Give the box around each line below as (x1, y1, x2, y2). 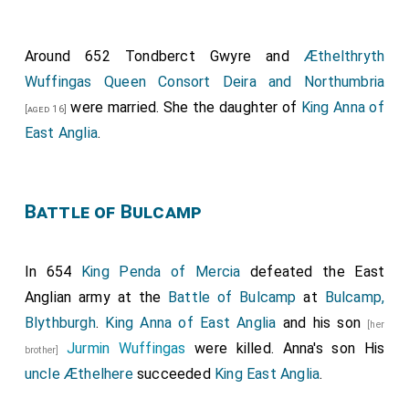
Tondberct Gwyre (125, 47, 251, 65)
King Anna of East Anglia (105, 314, 277, 331)
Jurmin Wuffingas (67, 340, 186, 357)
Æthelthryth (303, 47, 385, 65)
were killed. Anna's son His (185, 340, 385, 357)
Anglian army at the (24, 288, 169, 306)
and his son (276, 314, 368, 331)
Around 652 (24, 47, 126, 65)
